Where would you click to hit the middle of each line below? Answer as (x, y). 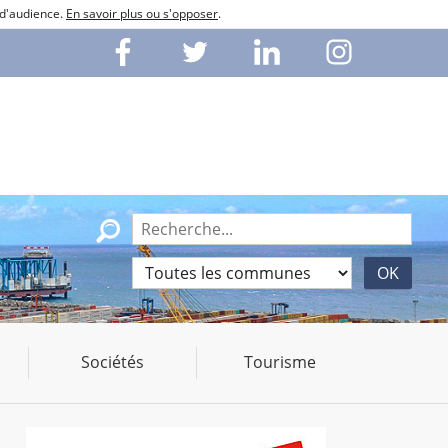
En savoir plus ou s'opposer (142, 13)
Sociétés (112, 362)
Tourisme (280, 362)
